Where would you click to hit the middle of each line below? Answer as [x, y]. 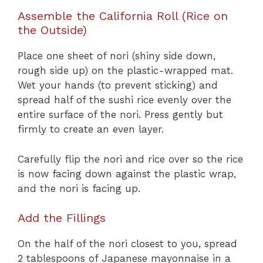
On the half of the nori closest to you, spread [127, 244]
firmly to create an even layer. [91, 129]
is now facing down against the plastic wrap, [127, 173]
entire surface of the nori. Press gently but [120, 115]
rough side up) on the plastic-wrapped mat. [125, 71]
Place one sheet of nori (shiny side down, [117, 56]
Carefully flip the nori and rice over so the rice [130, 159]
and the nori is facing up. [79, 188]
